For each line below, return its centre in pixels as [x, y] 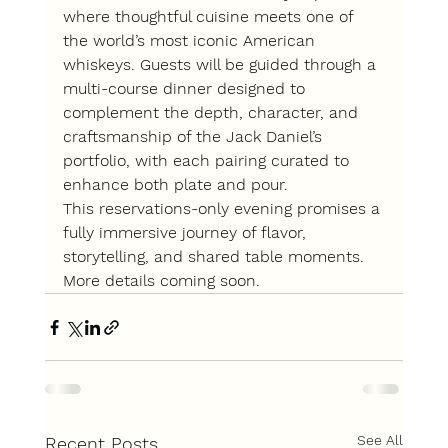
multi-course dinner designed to [186, 89]
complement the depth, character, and [212, 113]
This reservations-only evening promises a [223, 209]
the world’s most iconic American [191, 41]
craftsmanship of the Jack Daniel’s [194, 137]
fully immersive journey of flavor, [186, 233]
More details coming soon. [161, 281]
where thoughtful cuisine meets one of [210, 17]
